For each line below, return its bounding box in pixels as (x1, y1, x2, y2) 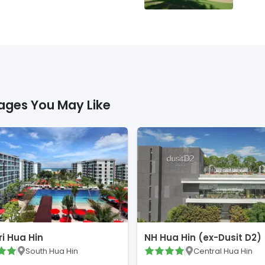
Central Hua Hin (193, 245, 253, 257)
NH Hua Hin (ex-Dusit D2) (144, 231, 261, 244)
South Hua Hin (25, 245, 78, 257)
